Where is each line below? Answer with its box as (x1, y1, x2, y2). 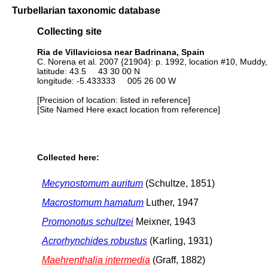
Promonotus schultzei (42, 216, 133, 227)
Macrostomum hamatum (42, 197, 144, 208)
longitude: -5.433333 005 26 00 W (37, 75, 176, 86)
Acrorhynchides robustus (42, 235, 147, 246)
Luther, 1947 (144, 197, 199, 208)
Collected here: (37, 153, 99, 163)
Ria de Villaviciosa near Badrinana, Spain (37, 47, 205, 57)
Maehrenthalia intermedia (42, 254, 150, 265)
